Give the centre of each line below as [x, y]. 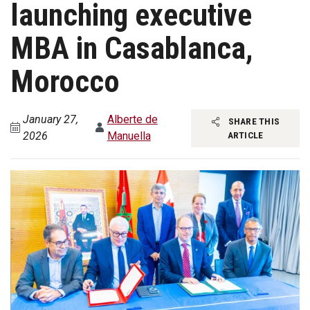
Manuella [129, 136]
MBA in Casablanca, [132, 48]
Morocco [65, 82]
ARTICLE [245, 135]
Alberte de [132, 120]
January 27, [50, 120]
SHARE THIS [253, 121]
